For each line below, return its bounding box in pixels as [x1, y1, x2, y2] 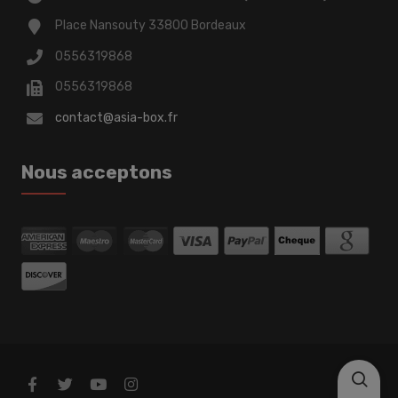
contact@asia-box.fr [55, 109, 179, 125]
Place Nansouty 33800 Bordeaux [55, 18, 247, 34]
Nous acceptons [21, 160, 173, 183]
